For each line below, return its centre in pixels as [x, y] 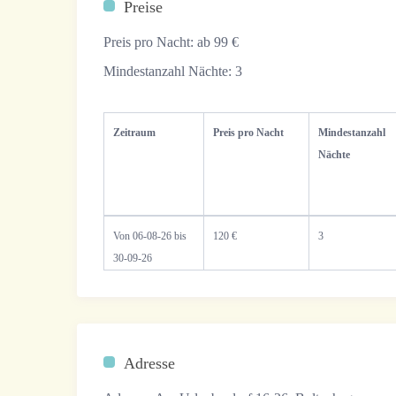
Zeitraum [134, 133]
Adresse [149, 364]
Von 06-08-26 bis [150, 236]
